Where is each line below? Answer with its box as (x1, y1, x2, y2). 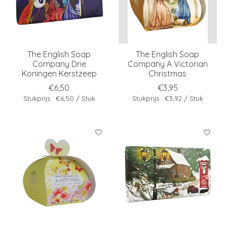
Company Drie (32, 58, 86, 69)
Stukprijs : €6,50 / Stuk (23, 94, 95, 102)
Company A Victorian (127, 58, 208, 69)
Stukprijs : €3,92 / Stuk (132, 94, 203, 102)
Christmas (148, 68, 187, 79)
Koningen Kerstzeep (21, 68, 97, 79)
